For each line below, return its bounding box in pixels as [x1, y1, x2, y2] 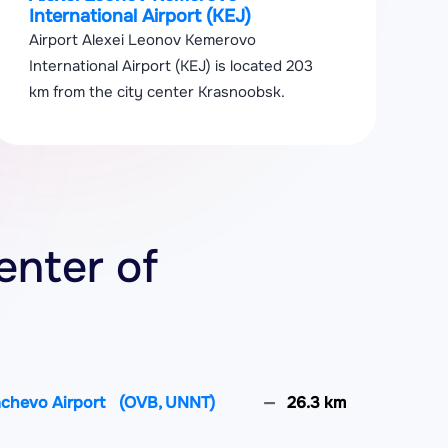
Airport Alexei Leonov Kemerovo [29, 30, 257, 50]
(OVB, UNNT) [119, 392, 215, 413]
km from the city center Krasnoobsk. [29, 82, 286, 102]
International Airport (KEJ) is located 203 [29, 56, 314, 76]
